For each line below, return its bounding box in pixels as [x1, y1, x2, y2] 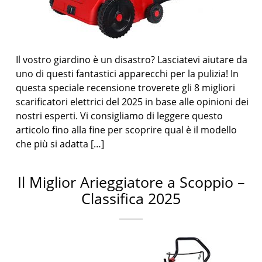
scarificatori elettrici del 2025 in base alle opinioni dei [16, 95, 249, 108]
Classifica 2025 [81, 188, 181, 208]
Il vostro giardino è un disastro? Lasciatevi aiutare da [16, 53, 248, 66]
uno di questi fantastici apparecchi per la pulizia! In [16, 67, 239, 80]
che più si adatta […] [16, 137, 105, 150]
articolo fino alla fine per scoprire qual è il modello [16, 123, 237, 136]
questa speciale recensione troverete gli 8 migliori [16, 81, 236, 94]
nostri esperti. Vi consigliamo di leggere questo [16, 109, 223, 122]
